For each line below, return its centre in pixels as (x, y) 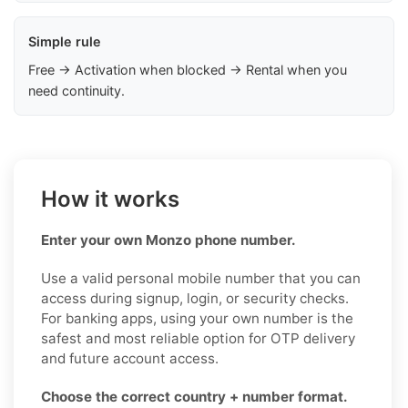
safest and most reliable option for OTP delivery (198, 338)
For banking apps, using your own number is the (197, 318)
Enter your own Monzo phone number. (168, 240)
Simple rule (65, 41)
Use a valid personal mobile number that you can (201, 278)
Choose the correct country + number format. (194, 396)
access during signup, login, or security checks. (195, 298)
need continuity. (76, 90)
